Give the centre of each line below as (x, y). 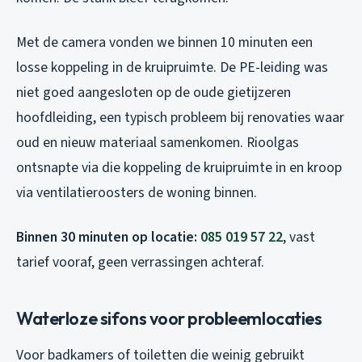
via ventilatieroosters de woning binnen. (137, 193)
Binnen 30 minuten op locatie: (108, 238)
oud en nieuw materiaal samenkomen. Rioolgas (158, 143)
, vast (299, 238)
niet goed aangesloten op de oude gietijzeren (154, 93)
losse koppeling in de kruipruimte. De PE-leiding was (172, 68)
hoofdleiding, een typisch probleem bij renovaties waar (180, 118)
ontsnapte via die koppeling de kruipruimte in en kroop (179, 168)
